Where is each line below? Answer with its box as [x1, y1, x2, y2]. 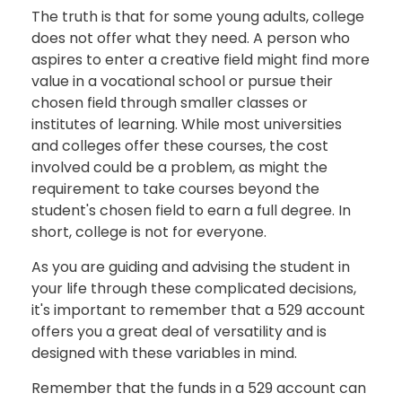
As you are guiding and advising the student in [31, 256, 350, 277]
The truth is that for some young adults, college [31, 5, 364, 27]
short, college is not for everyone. [31, 221, 267, 242]
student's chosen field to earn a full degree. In [31, 199, 351, 221]
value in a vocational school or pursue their [31, 70, 333, 92]
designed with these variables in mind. [31, 342, 297, 363]
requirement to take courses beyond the [31, 178, 319, 199]
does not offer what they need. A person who [31, 27, 350, 48]
